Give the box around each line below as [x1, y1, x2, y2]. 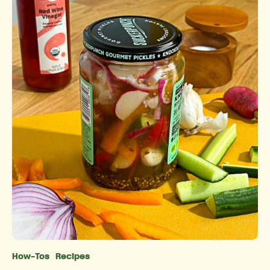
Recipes [55, 253, 90, 262]
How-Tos [12, 253, 49, 262]
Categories [134, 253, 195, 264]
